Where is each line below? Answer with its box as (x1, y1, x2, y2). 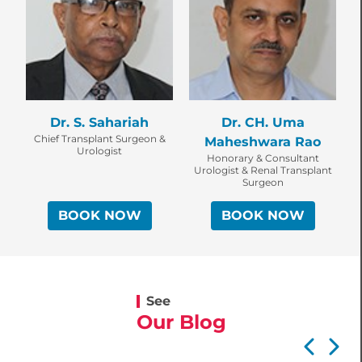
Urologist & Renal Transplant (193, 164, 332, 177)
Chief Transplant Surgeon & (33, 133, 166, 145)
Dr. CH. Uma (221, 115, 305, 131)
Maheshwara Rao (204, 134, 321, 150)
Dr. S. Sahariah (50, 115, 149, 131)
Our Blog (136, 310, 226, 335)
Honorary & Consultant (206, 152, 319, 165)
